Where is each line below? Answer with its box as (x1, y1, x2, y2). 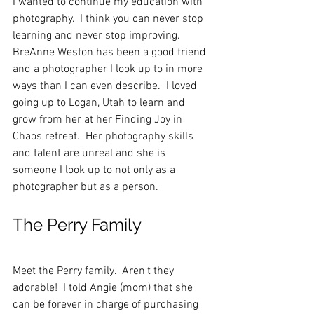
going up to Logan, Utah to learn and (13, 96, 188, 110)
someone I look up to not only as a (13, 163, 178, 177)
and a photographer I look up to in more (13, 62, 205, 76)
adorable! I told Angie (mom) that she (13, 281, 196, 295)
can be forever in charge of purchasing (13, 298, 201, 312)
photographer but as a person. (13, 180, 164, 194)
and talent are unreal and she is (13, 146, 168, 161)
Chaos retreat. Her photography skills (13, 130, 196, 144)
